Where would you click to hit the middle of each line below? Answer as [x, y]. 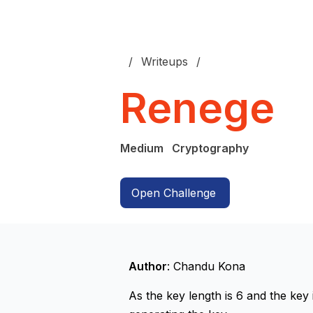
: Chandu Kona [206, 267]
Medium [142, 148]
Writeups [165, 62]
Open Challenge [174, 193]
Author [148, 267]
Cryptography [210, 148]
